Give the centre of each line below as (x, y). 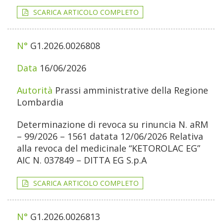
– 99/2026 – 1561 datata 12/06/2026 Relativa (110, 137)
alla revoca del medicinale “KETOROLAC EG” (109, 148)
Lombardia (40, 102)
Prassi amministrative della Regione (132, 90)
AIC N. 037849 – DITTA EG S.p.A (82, 160)
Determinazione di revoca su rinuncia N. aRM (112, 125)
